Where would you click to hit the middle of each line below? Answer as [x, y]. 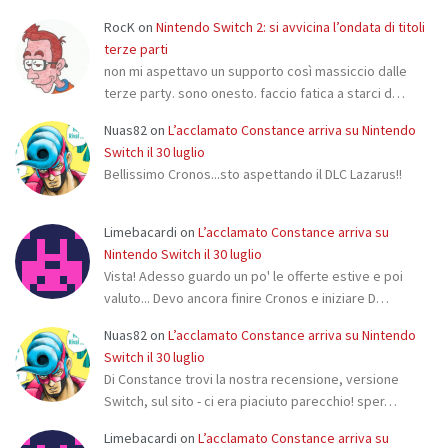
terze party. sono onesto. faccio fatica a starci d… [254, 92]
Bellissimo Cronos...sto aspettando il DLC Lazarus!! [253, 173]
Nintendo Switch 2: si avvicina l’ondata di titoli [290, 26]
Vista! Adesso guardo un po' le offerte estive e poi [253, 276]
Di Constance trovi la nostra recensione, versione [251, 379]
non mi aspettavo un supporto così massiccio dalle [255, 70]
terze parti [136, 48]
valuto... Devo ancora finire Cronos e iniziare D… [246, 298]
